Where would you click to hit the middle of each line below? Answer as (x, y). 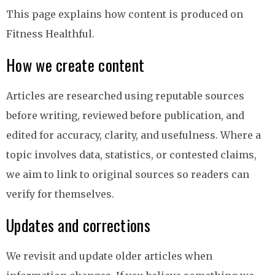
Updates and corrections (78, 225)
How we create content (76, 65)
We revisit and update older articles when (109, 256)
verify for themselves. (60, 194)
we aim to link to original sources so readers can (128, 175)
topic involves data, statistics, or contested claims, (131, 155)
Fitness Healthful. (50, 34)
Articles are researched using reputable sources (125, 96)
